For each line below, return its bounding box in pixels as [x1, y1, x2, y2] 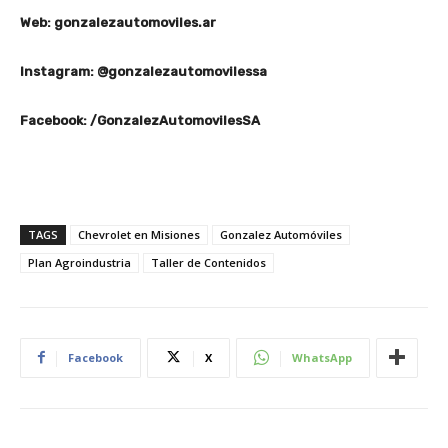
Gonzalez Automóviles [220, 226, 342, 242]
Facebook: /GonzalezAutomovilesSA [20, 112, 260, 128]
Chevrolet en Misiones [78, 226, 200, 242]
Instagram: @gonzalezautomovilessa [20, 63, 267, 79]
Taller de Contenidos [151, 254, 266, 270]
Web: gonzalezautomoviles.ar [20, 14, 216, 30]
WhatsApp [292, 349, 352, 365]
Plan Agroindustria [28, 254, 131, 270]
